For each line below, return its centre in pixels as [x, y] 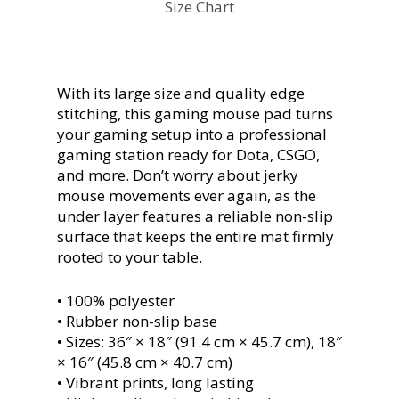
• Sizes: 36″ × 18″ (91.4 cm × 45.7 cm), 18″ [199, 341]
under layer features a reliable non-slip [195, 216]
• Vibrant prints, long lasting [155, 382]
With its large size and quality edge [181, 94]
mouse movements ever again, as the [187, 196]
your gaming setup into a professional [192, 134]
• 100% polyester [116, 300]
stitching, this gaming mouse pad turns [195, 114]
